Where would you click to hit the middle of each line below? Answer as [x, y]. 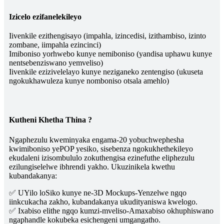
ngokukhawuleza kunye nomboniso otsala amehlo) [89, 80]
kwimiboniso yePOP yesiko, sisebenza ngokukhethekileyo [101, 149]
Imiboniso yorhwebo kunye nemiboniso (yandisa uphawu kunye [110, 53]
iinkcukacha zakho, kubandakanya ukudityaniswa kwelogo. [103, 202]
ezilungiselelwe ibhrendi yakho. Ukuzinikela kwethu [92, 167]
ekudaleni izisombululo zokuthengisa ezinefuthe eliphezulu [102, 158]
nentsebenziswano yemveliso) [56, 62]
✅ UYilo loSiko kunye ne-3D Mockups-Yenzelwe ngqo [98, 193]
